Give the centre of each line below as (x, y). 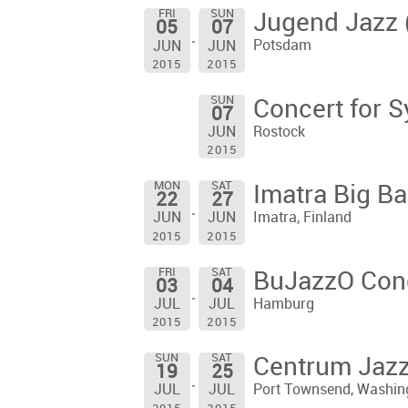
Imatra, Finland (302, 219)
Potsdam (282, 46)
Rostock (279, 132)
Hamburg (283, 304)
